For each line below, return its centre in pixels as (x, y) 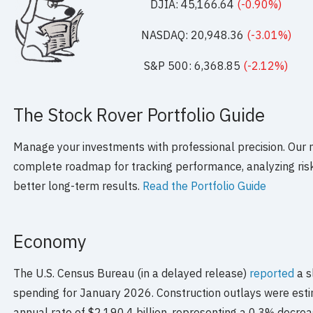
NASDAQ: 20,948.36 (194, 35)
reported (272, 273)
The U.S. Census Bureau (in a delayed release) (132, 273)
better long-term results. (78, 186)
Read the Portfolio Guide (205, 186)
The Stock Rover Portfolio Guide (139, 115)
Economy (50, 241)
